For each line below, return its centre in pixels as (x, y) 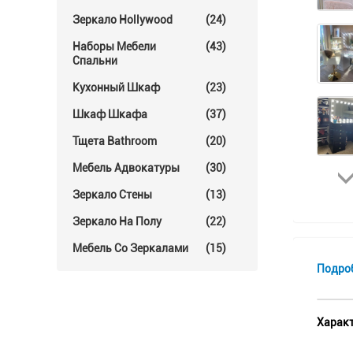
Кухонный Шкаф (116, 87)
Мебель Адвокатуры (126, 168)
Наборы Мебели (114, 46)
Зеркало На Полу (117, 221)
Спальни (95, 61)
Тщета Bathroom (115, 141)
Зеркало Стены (112, 195)
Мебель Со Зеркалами (130, 248)
